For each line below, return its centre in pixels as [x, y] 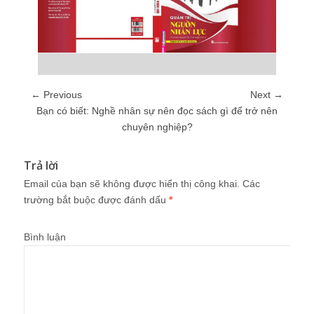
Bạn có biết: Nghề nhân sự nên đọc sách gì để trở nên [157, 110]
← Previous [56, 94]
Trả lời [41, 165]
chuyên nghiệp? [157, 127]
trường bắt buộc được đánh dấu [96, 199]
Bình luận [45, 237]
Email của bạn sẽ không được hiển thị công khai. [132, 183]
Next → [267, 94]
